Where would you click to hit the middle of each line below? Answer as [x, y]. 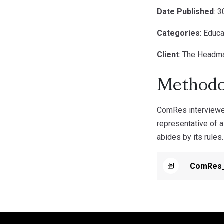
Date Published [185, 12]
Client [168, 55]
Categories [178, 33]
